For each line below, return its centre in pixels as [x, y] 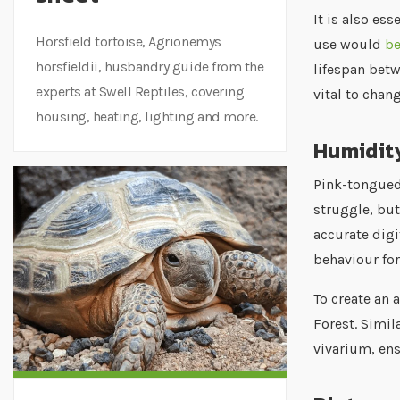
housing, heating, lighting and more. [147, 116]
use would [349, 45]
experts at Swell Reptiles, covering [140, 91]
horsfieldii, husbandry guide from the [150, 66]
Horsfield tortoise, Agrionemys [129, 41]
